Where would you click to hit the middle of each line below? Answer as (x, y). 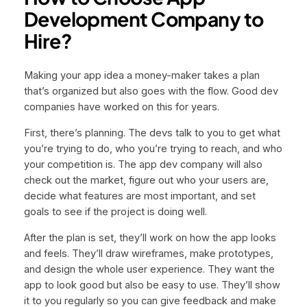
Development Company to (144, 19)
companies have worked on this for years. (121, 107)
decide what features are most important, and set (139, 196)
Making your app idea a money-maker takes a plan (142, 76)
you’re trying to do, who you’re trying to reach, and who (153, 149)
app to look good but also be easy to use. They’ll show (152, 285)
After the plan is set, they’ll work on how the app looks (150, 237)
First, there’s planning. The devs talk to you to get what (152, 133)
